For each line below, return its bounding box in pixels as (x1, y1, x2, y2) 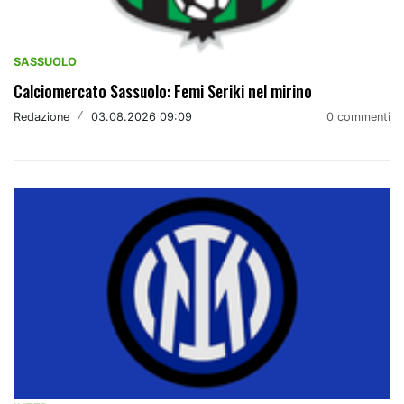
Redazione (14, 109, 69, 124)
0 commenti (326, 110, 390, 124)
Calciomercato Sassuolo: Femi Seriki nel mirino (14, 79, 312, 104)
